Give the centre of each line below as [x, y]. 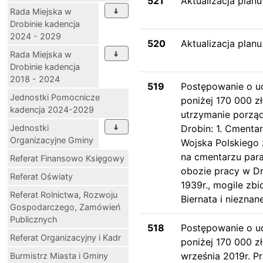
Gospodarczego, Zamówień [65, 207]
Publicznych [34, 219]
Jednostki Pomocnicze [55, 97]
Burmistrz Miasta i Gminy [59, 255]
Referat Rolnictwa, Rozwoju [64, 194]
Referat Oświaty [41, 176]
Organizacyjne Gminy [52, 140]
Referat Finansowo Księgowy [67, 158]
